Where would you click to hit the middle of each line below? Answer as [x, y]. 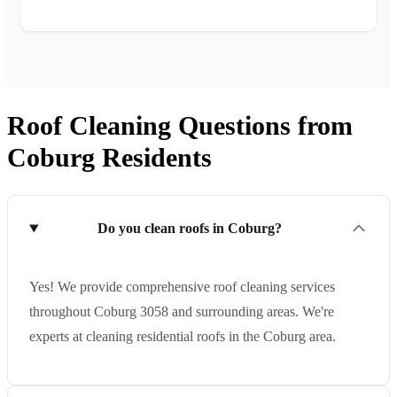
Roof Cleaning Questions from [180, 125]
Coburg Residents [109, 157]
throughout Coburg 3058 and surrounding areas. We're [182, 312]
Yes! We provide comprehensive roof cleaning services [182, 287]
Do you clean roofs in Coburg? [190, 229]
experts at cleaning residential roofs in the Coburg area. [183, 337]
